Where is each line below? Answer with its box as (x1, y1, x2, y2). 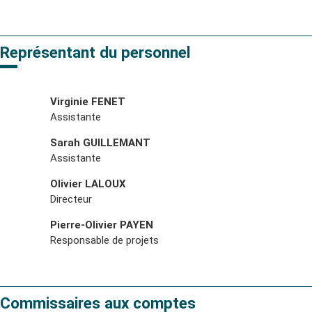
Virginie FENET (50, 95, 125, 108)
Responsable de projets (50, 233, 159, 247)
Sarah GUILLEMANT (50, 136, 150, 149)
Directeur (50, 192, 92, 205)
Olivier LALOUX (50, 177, 126, 190)
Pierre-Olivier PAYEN (50, 218, 153, 231)
